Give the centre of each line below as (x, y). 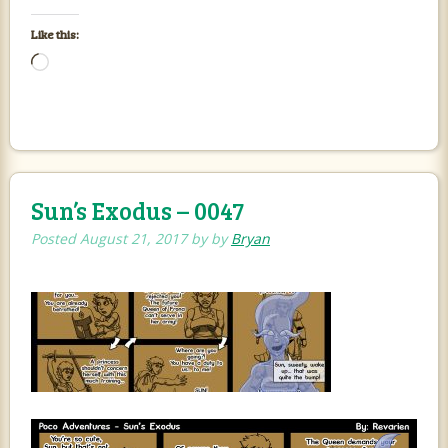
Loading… (79, 63)
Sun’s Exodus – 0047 (137, 211)
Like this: (54, 34)
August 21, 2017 (133, 239)
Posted (55, 239)
